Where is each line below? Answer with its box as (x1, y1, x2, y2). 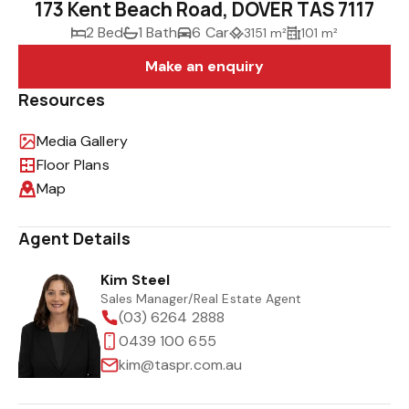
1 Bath (138, 22, 178, 42)
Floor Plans (37, 154, 110, 174)
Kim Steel (100, 269, 171, 289)
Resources (18, 88, 106, 110)
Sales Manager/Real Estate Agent (100, 289, 301, 307)
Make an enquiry (144, 56, 265, 76)
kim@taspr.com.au (119, 354, 242, 374)
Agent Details (18, 226, 131, 249)
